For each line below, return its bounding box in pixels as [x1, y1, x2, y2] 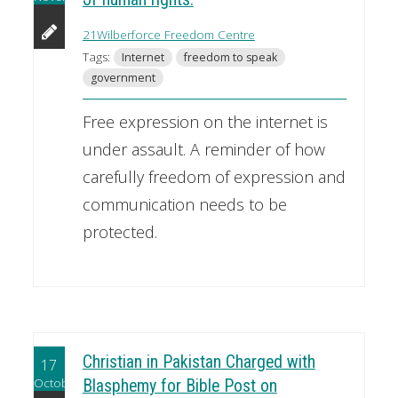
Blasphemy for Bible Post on [82, 375, 277, 396]
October [33, 375, 80, 392]
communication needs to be [82, 193, 287, 215]
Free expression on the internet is [82, 110, 328, 132]
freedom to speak [183, 49, 277, 65]
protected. [82, 220, 157, 243]
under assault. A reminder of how [82, 138, 325, 160]
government [90, 69, 155, 85]
